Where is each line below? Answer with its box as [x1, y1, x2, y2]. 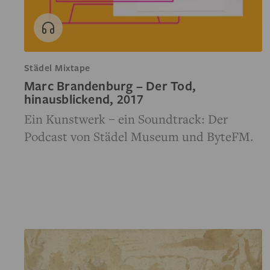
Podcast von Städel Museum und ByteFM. [24, 127, 254, 145]
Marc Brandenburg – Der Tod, [24, 77, 196, 94]
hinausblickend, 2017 [24, 90, 144, 107]
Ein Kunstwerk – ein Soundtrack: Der [24, 110, 228, 127]
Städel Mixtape [24, 61, 90, 74]
